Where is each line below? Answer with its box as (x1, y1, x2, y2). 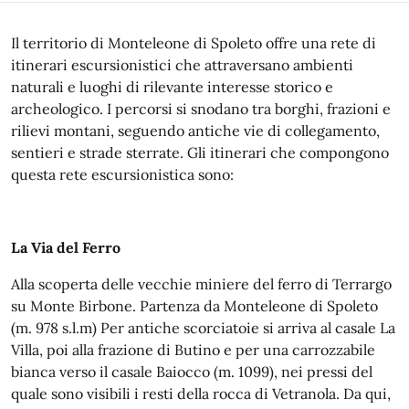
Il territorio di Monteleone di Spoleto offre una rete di (11, 34, 376, 52)
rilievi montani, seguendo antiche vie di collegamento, (11, 121, 380, 140)
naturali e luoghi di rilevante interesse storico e (11, 78, 333, 96)
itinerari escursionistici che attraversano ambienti (11, 56, 353, 74)
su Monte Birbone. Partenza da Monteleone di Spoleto (11, 297, 378, 315)
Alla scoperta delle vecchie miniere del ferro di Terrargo (11, 275, 392, 293)
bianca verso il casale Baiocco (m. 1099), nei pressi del (11, 362, 372, 381)
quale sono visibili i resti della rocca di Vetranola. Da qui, (11, 384, 391, 403)
